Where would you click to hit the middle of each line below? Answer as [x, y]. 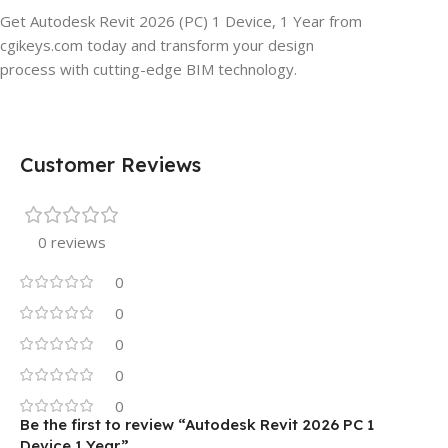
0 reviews [72, 242]
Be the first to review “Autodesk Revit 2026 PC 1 [197, 425]
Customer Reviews [110, 165]
